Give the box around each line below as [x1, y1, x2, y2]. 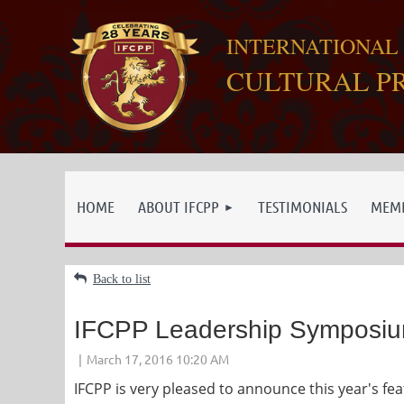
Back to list [93, 272, 151, 286]
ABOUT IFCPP [138, 197, 219, 216]
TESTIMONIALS [258, 197, 347, 216]
